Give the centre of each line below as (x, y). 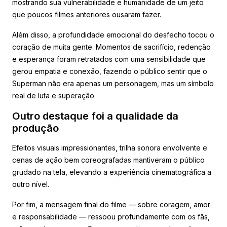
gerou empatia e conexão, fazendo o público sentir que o (110, 71)
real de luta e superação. (54, 95)
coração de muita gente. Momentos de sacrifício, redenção (111, 47)
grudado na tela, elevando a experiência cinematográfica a (112, 172)
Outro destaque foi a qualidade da (95, 116)
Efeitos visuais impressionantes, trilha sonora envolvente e (110, 147)
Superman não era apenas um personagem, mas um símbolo (113, 83)
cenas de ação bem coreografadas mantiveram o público (108, 160)
